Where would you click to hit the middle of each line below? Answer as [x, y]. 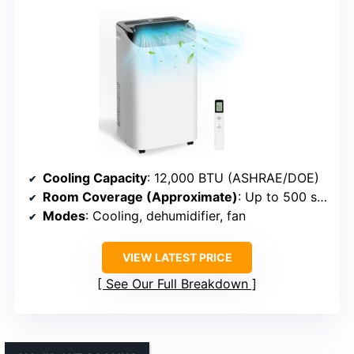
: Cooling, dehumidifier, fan [166, 216]
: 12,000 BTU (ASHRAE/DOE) [233, 178]
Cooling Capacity [95, 178]
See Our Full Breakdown [177, 284]
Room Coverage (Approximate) [140, 197]
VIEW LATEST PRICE [177, 258]
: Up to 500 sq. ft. [277, 197]
